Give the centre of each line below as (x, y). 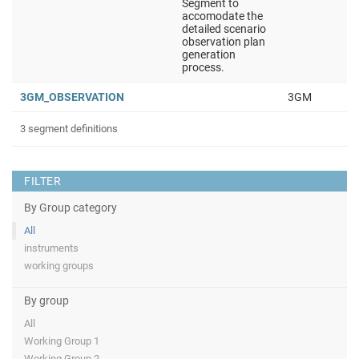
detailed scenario (224, 29)
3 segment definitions (69, 129)
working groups (59, 266)
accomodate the (222, 16)
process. (203, 67)
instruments (51, 248)
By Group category (71, 208)
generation (209, 54)
